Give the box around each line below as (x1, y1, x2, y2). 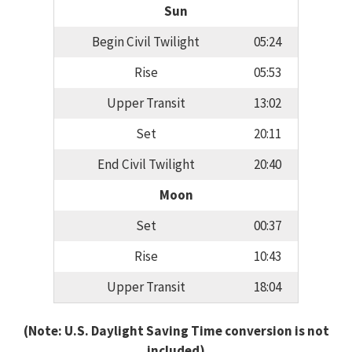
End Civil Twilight (97, 156, 195, 174)
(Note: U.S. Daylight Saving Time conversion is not (23, 321, 329, 339)
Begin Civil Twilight (92, 33, 200, 51)
